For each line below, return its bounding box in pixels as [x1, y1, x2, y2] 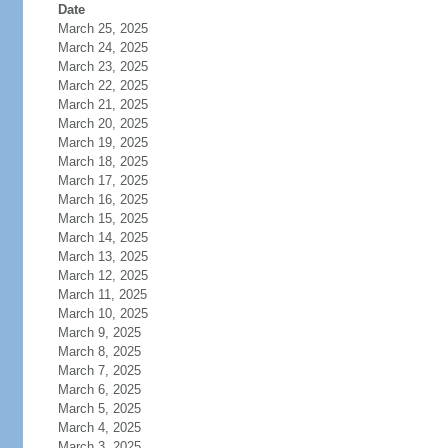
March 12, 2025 [57, 268, 148, 283]
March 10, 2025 [57, 306, 148, 321]
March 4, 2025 [57, 420, 141, 435]
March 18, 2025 [57, 154, 148, 169]
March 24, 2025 [57, 40, 148, 55]
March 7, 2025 [57, 363, 141, 378]
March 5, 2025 [57, 401, 141, 416]
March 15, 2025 [57, 211, 148, 226]
